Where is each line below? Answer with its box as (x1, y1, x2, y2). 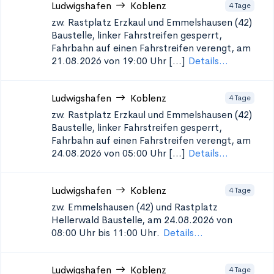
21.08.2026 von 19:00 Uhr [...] (51, 54, 185, 67)
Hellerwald (51, 213, 99, 226)
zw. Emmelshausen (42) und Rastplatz (51, 201, 218, 213)
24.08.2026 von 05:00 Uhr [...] (51, 147, 185, 160)
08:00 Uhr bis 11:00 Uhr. (51, 226, 160, 239)
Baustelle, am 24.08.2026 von (102, 213, 232, 226)
